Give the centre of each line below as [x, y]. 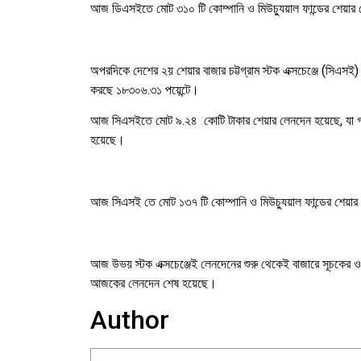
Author [130, 320]
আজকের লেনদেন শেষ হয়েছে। [154, 283]
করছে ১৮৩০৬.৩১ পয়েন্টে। [145, 89]
